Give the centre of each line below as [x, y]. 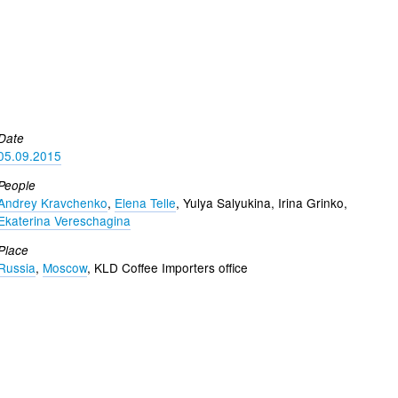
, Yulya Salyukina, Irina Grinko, [262, 203]
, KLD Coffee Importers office [167, 267]
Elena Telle [145, 203]
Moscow [65, 267]
